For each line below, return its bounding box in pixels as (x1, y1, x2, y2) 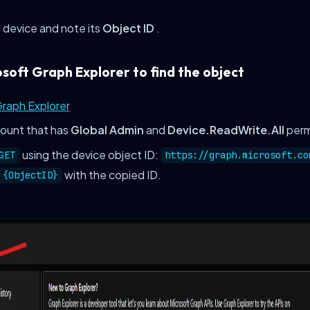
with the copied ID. (62, 167, 161, 182)
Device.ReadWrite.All (167, 122, 284, 138)
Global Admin (71, 122, 144, 138)
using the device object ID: (19, 147, 161, 162)
